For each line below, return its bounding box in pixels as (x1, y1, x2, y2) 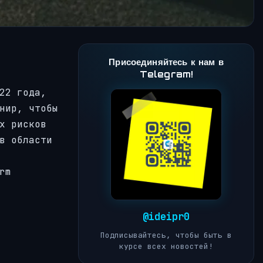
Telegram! (139, 69, 193, 80)
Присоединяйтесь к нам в (109, 56, 224, 68)
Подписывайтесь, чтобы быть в (100, 230, 232, 241)
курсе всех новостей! (119, 241, 213, 252)
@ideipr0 (143, 210, 190, 224)
